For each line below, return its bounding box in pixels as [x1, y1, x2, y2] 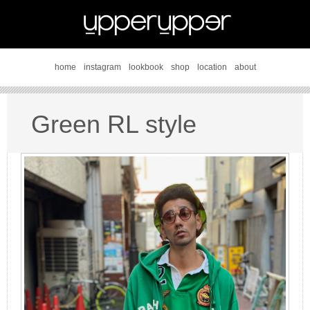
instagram [83, 62, 121, 72]
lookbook [128, 62, 163, 72]
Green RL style [31, 110, 197, 138]
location [197, 62, 227, 72]
